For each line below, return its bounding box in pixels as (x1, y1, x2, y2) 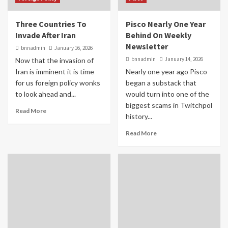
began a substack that (125, 78, 196, 87)
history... (125, 112, 152, 121)
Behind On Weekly (125, 30, 191, 40)
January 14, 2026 (164, 55, 203, 63)
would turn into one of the (125, 90, 209, 98)
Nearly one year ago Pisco (125, 67, 207, 76)
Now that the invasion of (15, 56, 94, 65)
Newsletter (125, 41, 168, 51)
